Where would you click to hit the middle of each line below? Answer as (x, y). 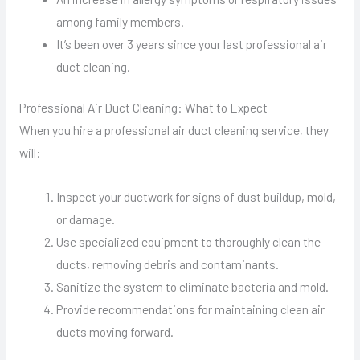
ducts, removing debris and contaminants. (168, 264)
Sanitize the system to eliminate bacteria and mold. (193, 286)
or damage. (86, 219)
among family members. (121, 21)
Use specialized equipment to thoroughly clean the (189, 241)
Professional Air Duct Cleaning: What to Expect (143, 107)
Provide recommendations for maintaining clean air (191, 309)
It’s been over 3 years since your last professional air (192, 43)
